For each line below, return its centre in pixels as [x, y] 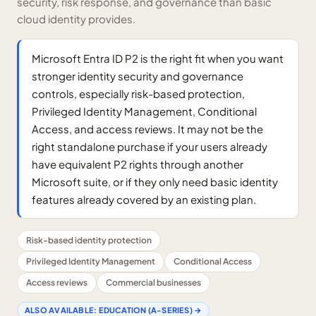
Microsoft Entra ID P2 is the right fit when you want [158, 58]
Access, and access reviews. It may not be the [147, 129]
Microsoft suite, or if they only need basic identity [155, 182]
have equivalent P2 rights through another [138, 164]
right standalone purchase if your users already [150, 146]
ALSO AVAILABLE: [62, 310]
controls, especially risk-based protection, [138, 93]
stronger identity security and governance [138, 76]
